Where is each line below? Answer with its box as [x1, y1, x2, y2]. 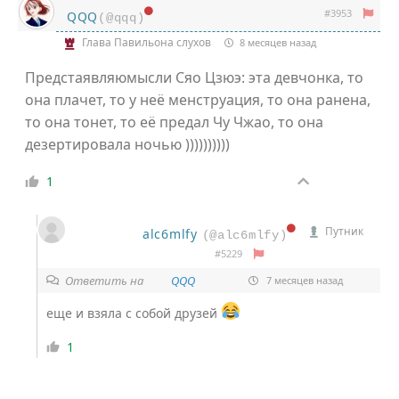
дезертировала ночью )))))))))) [25, 134, 230, 154]
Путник [325, 224, 364, 240]
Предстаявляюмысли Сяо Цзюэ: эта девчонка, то [25, 67, 363, 87]
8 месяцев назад [237, 35, 316, 49]
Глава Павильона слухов [82, 35, 211, 51]
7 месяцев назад [263, 273, 343, 288]
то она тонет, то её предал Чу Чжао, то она [25, 111, 323, 132]
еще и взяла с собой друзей [46, 304, 221, 322]
